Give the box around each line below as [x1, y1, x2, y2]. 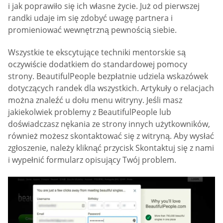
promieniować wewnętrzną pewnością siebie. [8, 24, 177, 35]
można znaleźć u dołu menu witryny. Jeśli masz [8, 95, 182, 106]
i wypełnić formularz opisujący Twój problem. [8, 154, 176, 166]
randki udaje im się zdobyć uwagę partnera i [8, 12, 173, 23]
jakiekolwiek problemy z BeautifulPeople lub [8, 107, 171, 118]
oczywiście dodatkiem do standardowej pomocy [8, 59, 187, 70]
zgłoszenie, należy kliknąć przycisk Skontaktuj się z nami [8, 142, 214, 154]
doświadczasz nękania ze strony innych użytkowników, [8, 118, 210, 130]
